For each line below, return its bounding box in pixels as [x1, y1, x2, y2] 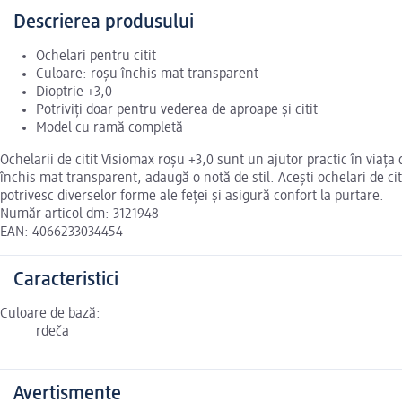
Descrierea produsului [13, 13, 194, 33]
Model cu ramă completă [36, 121, 183, 136]
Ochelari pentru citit [36, 49, 156, 65]
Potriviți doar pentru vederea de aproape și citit [36, 103, 318, 118]
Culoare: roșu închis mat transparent [36, 67, 258, 83]
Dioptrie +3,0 [36, 85, 112, 100]
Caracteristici [13, 270, 118, 291]
